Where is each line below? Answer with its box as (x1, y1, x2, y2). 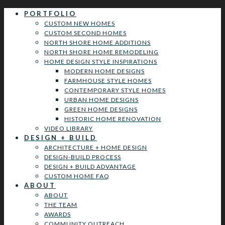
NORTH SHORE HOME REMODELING (44, 48, 159, 56)
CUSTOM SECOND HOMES (44, 29, 127, 37)
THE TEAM (44, 201, 77, 208)
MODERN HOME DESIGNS (64, 67, 145, 75)
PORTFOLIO (24, 10, 76, 18)
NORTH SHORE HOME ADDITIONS (44, 39, 151, 46)
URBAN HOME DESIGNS (64, 96, 139, 103)
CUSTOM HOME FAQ (44, 172, 109, 180)
